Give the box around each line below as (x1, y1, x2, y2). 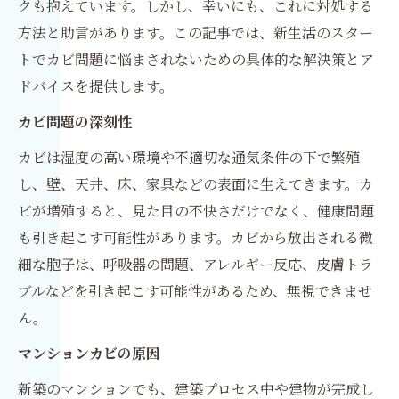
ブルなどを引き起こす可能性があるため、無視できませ (18, 281, 372, 301)
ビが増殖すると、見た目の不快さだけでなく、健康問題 (18, 200, 374, 221)
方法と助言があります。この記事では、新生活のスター (18, 22, 373, 43)
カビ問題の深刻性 (18, 111, 132, 132)
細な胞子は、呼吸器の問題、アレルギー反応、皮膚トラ (18, 254, 373, 274)
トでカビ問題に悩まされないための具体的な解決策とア (18, 49, 374, 69)
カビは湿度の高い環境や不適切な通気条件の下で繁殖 (18, 147, 360, 167)
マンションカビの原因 (18, 343, 160, 363)
